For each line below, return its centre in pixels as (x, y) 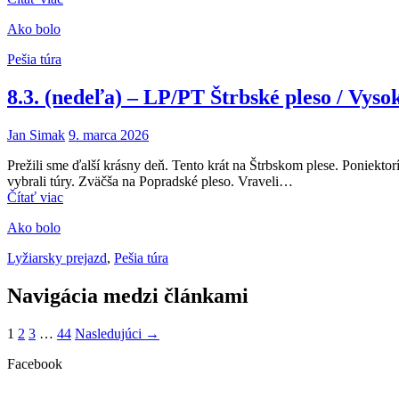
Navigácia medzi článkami (128, 295)
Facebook (35, 363)
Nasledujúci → (117, 333)
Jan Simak (36, 135)
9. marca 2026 (109, 135)
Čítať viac (35, 197)
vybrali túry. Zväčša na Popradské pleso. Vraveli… (150, 181)
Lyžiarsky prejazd (57, 258)
